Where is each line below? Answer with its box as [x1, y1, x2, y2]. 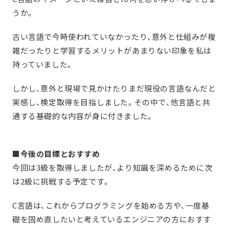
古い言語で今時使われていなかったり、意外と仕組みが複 [12, 31, 216, 42]
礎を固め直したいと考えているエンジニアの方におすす [12, 214, 211, 225]
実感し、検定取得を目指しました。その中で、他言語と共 [12, 97, 211, 108]
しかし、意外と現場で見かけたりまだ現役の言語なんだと [12, 83, 216, 94]
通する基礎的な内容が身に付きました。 [12, 110, 154, 122]
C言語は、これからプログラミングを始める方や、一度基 [12, 200, 210, 211]
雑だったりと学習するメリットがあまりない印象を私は [12, 45, 212, 56]
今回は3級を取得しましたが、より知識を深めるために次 [12, 162, 213, 173]
